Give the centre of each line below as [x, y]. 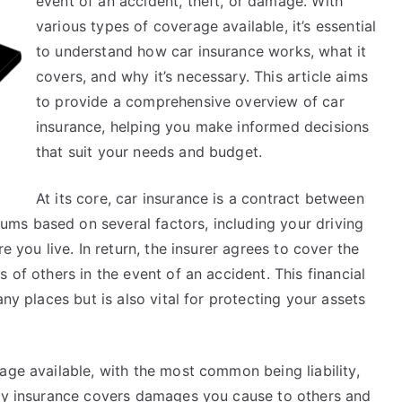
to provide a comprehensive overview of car [190, 101]
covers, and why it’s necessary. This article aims [202, 76]
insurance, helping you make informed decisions [203, 127]
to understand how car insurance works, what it [201, 51]
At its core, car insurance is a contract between [200, 198]
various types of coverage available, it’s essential [206, 26]
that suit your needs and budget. [149, 152]
